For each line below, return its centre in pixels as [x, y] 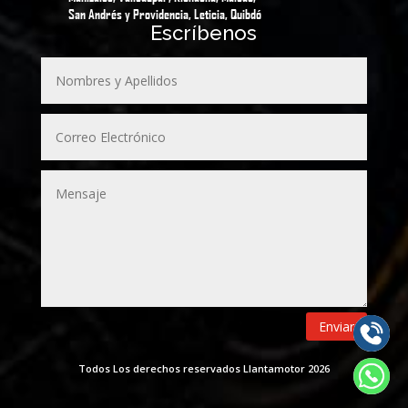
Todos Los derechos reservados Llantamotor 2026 [204, 369]
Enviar [337, 327]
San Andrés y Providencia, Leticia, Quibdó [164, 14]
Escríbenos [204, 33]
